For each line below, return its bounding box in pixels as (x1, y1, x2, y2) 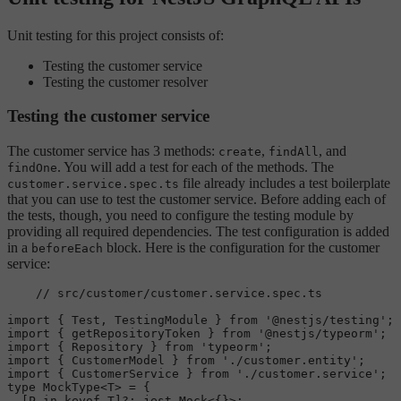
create (218, 145, 261, 159)
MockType (43, 380, 100, 395)
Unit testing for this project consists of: (7, 27, 224, 43)
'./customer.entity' (222, 354, 358, 368)
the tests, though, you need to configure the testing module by (7, 208, 354, 224)
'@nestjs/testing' (265, 313, 387, 328)
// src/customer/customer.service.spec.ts (36, 286, 322, 301)
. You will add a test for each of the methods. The (57, 159, 334, 175)
